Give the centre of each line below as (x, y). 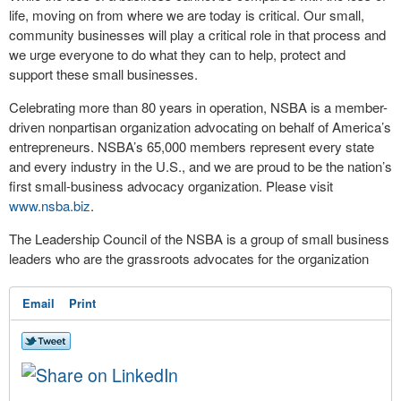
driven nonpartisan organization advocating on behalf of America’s (200, 127)
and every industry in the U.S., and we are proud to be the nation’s (200, 166)
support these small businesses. (103, 74)
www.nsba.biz (50, 205)
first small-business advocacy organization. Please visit (171, 186)
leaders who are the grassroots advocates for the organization (189, 258)
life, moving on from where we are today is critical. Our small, (187, 15)
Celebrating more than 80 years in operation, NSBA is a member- (198, 107)
